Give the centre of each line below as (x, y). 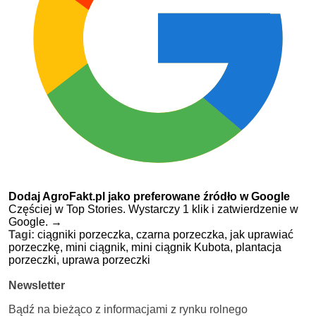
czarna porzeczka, (183, 234)
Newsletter (37, 285)
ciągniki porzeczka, (87, 234)
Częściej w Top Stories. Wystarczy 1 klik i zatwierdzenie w (153, 209)
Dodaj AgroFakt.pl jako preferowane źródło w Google (149, 196)
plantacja (259, 247)
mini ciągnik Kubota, (183, 247)
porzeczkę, (37, 247)
